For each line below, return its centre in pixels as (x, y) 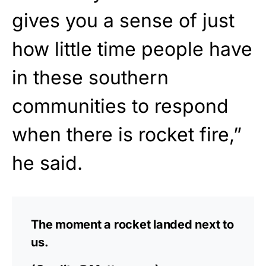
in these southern (90, 78)
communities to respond (120, 106)
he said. (47, 163)
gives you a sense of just (123, 21)
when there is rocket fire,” (127, 135)
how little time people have (132, 49)
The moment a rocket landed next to (132, 225)
